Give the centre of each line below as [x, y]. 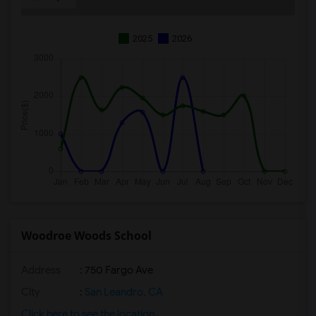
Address [41, 270]
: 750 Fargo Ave [115, 270]
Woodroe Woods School [86, 236]
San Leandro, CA [123, 292]
